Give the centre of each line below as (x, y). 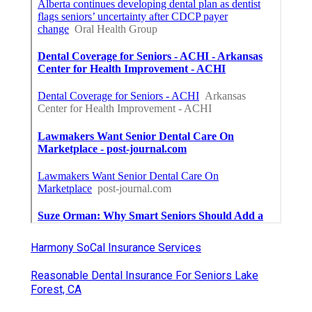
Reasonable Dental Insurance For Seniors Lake (145, 275)
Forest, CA (56, 289)
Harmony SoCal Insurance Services (116, 247)
